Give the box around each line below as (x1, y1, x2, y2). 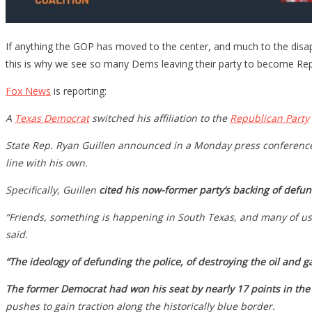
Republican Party (230, 111, 309, 125)
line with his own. (6, 155, 88, 169)
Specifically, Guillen (6, 182, 99, 196)
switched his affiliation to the (89, 111, 230, 125)
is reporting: (51, 84, 107, 97)
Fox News (6, 84, 51, 97)
